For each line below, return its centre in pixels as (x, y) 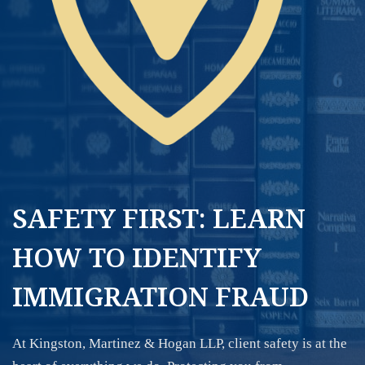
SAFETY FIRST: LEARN (159, 218)
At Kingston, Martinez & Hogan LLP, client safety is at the (180, 343)
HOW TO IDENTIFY (137, 257)
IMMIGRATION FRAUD (161, 296)
